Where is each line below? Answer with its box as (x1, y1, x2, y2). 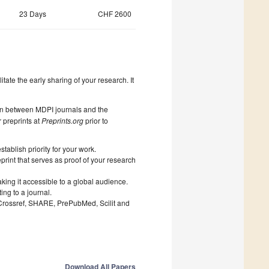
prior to (83, 115, 108, 126)
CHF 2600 (98, 8, 131, 19)
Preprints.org (41, 115, 83, 126)
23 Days (19, 8, 46, 19)
